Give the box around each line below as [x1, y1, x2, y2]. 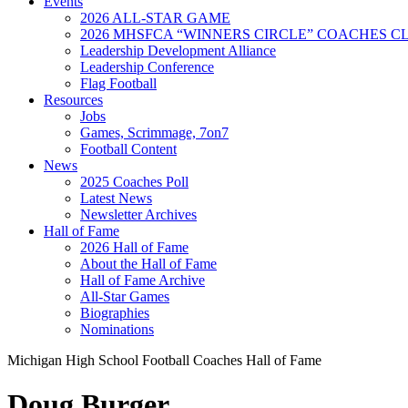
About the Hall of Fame [80, 256, 217, 271]
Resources [44, 92, 103, 107]
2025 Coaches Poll [80, 174, 189, 189]
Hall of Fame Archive [80, 272, 205, 288]
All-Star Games [80, 289, 169, 304]
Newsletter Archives [80, 207, 197, 222]
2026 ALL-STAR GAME [80, 10, 230, 25]
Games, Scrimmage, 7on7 [80, 125, 229, 140]
